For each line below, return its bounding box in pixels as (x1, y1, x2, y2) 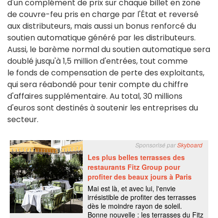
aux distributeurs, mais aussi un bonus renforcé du (7, 20, 196, 32)
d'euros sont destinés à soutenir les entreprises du (7, 102, 198, 114)
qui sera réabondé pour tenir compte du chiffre (7, 79, 188, 91)
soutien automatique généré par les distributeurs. (7, 32, 196, 44)
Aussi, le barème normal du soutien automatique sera (7, 44, 210, 55)
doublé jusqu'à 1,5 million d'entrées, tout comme (7, 55, 188, 67)
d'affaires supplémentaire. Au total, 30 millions (7, 91, 182, 102)
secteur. (7, 114, 40, 126)
